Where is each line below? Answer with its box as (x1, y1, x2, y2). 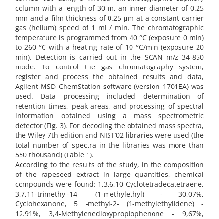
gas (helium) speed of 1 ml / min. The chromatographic (15, 23, 204, 33)
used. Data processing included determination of (15, 91, 204, 101)
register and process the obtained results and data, (15, 72, 204, 82)
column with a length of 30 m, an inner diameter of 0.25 (15, 3, 204, 13)
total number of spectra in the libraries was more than (15, 140, 204, 150)
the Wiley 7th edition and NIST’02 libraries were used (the (15, 131, 204, 140)
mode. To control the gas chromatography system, (15, 62, 204, 72)
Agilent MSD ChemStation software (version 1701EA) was (15, 82, 204, 91)
